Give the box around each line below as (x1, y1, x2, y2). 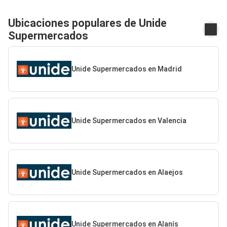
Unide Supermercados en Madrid (71, 64, 182, 73)
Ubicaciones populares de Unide (8, 17, 167, 29)
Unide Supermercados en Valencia (71, 116, 186, 125)
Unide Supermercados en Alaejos (71, 168, 183, 176)
